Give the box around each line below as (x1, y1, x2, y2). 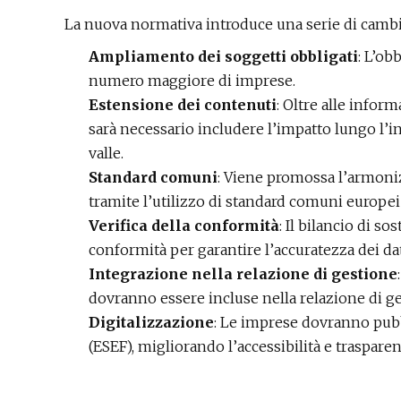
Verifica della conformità (89, 217, 279, 235)
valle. (89, 144, 124, 163)
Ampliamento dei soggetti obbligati (89, 47, 358, 66)
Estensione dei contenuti (89, 96, 277, 115)
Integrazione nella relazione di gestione (89, 265, 397, 284)
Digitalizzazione (89, 313, 214, 332)
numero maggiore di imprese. (89, 72, 295, 90)
